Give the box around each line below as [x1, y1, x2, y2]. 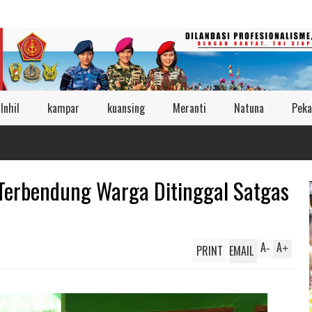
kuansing [107, 100, 145, 116]
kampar [47, 100, 79, 116]
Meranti [173, 100, 206, 116]
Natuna [234, 100, 264, 116]
